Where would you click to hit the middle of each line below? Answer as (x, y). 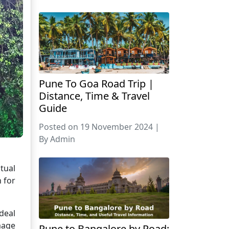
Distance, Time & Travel (94, 96)
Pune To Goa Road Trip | (96, 83)
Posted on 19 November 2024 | (99, 127)
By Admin (57, 139)
